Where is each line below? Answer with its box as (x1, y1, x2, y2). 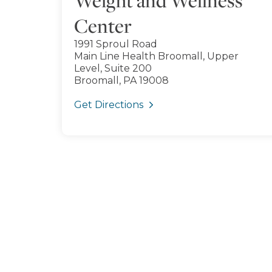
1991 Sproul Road (74, 38, 157, 50)
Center (74, 13, 132, 38)
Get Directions (74, 99, 143, 110)
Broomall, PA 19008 (74, 75, 169, 86)
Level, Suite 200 (74, 63, 152, 74)
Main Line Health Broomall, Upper (74, 50, 239, 62)
